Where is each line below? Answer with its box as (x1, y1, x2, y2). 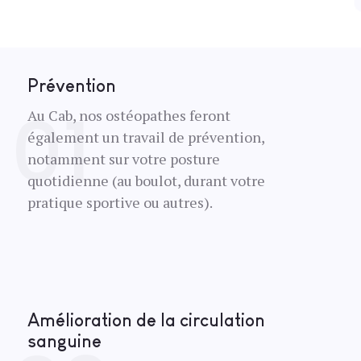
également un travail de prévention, (27, 127, 264, 147)
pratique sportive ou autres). (27, 193, 213, 213)
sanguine (27, 331, 102, 352)
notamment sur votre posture (27, 149, 220, 169)
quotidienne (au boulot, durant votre (27, 171, 265, 191)
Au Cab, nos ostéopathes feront (27, 106, 230, 126)
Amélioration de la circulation (27, 310, 265, 331)
